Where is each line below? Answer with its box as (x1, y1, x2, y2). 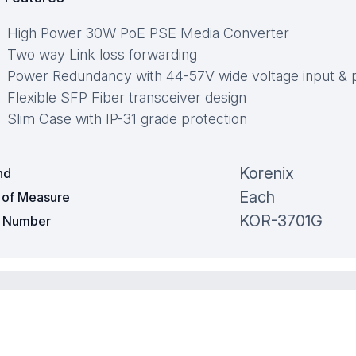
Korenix (239, 164, 294, 184)
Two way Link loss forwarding (7, 46, 197, 64)
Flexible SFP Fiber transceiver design (7, 89, 246, 106)
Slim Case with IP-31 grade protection (7, 110, 247, 128)
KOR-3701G (239, 211, 323, 231)
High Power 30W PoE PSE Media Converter (7, 25, 289, 42)
